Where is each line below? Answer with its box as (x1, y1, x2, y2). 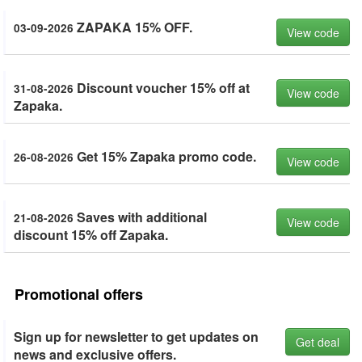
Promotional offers (15, 284, 143, 305)
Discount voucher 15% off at (74, 78, 250, 97)
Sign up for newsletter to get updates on (14, 327, 259, 346)
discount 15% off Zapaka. (14, 225, 168, 244)
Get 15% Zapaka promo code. (74, 147, 256, 166)
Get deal (296, 334, 339, 350)
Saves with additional (74, 208, 207, 226)
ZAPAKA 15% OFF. (74, 18, 192, 36)
